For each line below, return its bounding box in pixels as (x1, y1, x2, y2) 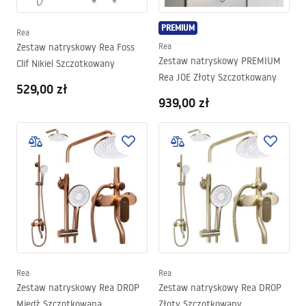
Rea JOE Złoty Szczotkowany (158, 71, 277, 83)
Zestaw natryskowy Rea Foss (16, 41, 135, 53)
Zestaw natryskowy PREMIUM (158, 55, 281, 67)
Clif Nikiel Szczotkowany (16, 57, 115, 70)
